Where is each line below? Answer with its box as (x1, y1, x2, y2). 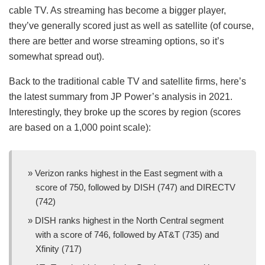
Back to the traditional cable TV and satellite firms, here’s (9, 76, 246, 86)
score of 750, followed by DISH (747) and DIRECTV (35, 182, 235, 192)
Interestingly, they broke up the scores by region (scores (9, 106, 241, 117)
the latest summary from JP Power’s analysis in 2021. (9, 91, 232, 102)
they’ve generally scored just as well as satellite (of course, (9, 20, 254, 31)
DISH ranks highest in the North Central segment (35, 215, 224, 225)
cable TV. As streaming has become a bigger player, (9, 5, 226, 15)
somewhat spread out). (9, 51, 104, 62)
